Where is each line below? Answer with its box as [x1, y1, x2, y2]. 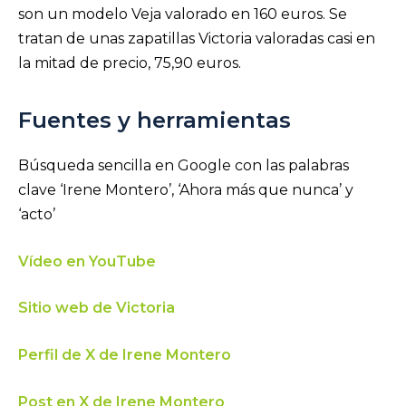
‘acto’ [18, 206, 59, 224]
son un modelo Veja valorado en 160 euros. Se [18, 5, 347, 23]
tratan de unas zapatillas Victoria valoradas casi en [18, 29, 375, 47]
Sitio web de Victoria [18, 299, 175, 317]
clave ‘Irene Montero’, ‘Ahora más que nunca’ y [18, 181, 353, 199]
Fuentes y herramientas [18, 107, 291, 134]
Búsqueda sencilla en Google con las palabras [18, 157, 349, 175]
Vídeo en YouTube [18, 252, 156, 270]
